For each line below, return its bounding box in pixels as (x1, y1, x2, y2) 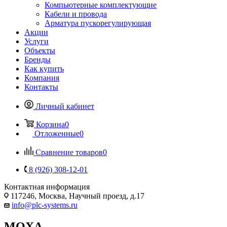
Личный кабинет (35, 101, 94, 110)
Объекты (24, 46, 55, 55)
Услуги (24, 36, 49, 46)
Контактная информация (4, 182, 90, 191)
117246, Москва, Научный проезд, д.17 (9, 191, 144, 200)
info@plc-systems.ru (12, 200, 78, 209)
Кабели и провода (45, 9, 107, 18)
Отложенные (34, 129, 80, 138)
